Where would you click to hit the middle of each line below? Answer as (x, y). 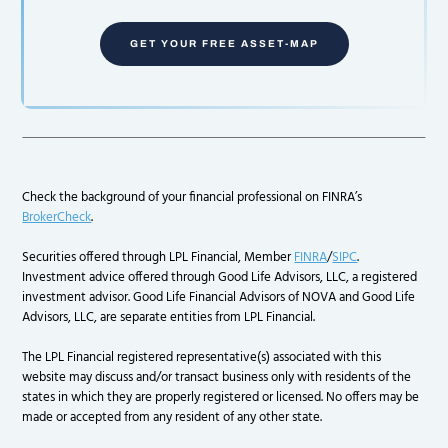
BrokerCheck (57, 217)
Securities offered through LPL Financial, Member (158, 257)
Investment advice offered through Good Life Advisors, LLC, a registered (220, 277)
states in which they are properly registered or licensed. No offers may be (221, 397)
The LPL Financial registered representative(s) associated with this (202, 357)
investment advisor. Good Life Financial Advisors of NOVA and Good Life (219, 297)
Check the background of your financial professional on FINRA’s (192, 197)
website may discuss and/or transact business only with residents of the (217, 377)
